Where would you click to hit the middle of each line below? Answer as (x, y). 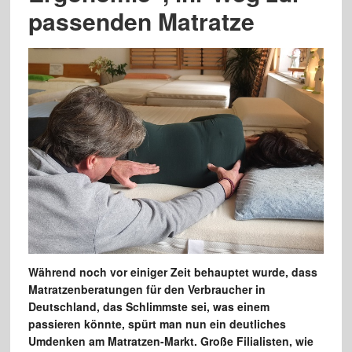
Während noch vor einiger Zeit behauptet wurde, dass (172, 272)
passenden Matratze (141, 21)
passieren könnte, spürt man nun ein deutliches (157, 324)
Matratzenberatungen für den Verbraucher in (147, 290)
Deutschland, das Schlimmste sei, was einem (148, 307)
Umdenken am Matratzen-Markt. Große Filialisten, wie (170, 341)
